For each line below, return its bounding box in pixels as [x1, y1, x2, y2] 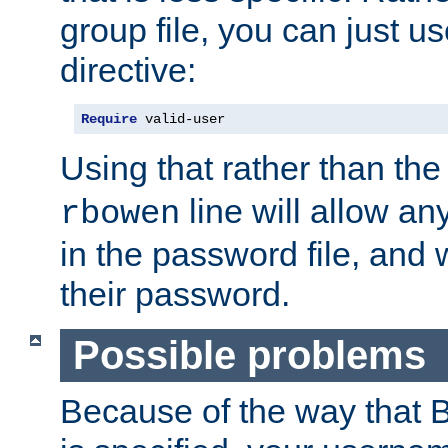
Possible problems [72, 333, 426, 378]
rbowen [60, 195, 180, 234]
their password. [60, 275, 290, 314]
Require [81, 111, 137, 128]
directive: [60, 51, 196, 90]
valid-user [137, 111, 225, 128]
